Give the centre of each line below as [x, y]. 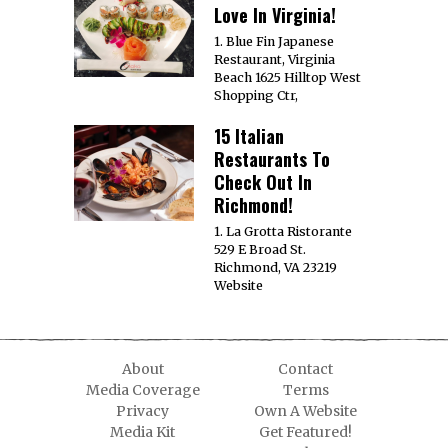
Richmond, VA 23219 [275, 267]
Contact [305, 368]
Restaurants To [272, 158]
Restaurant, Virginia [274, 59]
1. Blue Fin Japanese [274, 41]
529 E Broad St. [260, 249]
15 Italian [249, 135]
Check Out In [263, 181]
